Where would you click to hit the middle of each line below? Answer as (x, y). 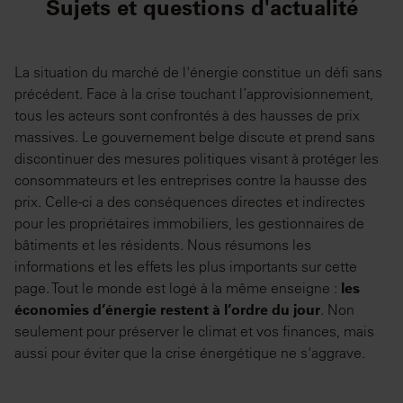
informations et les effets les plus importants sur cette (186, 267)
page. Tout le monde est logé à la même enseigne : (178, 288)
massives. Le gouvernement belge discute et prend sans (195, 137)
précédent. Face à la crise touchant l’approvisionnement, (194, 94)
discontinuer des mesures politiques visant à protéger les (197, 159)
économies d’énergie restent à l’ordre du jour (167, 310)
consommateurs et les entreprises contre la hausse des (191, 180)
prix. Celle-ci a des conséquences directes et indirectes (190, 202)
